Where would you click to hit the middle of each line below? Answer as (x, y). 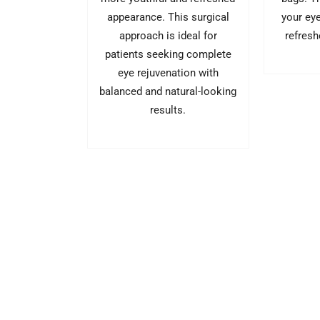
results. (168, 110)
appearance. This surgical (168, 17)
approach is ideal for (168, 35)
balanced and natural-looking (168, 91)
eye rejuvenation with (168, 72)
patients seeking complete (168, 54)
